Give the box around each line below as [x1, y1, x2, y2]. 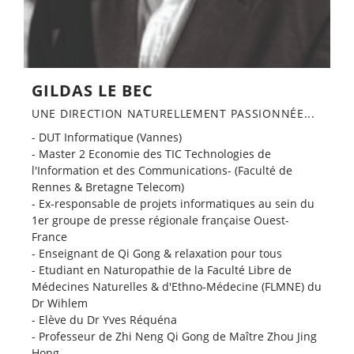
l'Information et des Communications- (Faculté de [32, 162, 292, 178]
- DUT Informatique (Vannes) [32, 129, 182, 145]
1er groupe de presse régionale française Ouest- [32, 212, 289, 228]
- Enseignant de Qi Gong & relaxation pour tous [32, 245, 282, 261]
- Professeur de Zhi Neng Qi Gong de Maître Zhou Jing [32, 328, 317, 344]
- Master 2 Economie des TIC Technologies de [32, 145, 271, 161]
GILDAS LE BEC [32, 79, 153, 101]
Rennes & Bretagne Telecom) [32, 179, 184, 194]
